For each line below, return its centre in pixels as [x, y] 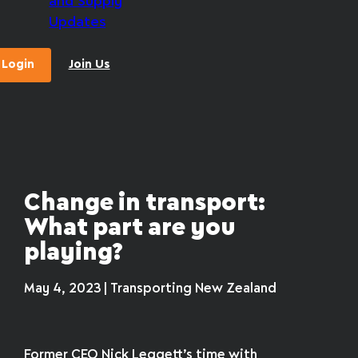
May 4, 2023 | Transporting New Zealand [151, 288]
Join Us [89, 65]
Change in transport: [145, 204]
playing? [74, 253]
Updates [78, 22]
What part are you [130, 229]
